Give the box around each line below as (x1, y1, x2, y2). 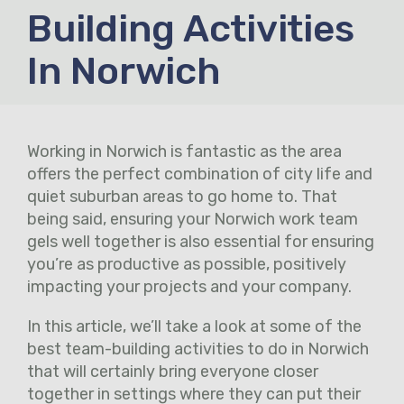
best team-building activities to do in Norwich (27, 339, 369, 360)
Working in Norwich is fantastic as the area (27, 142, 342, 162)
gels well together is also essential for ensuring (27, 232, 374, 252)
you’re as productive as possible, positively (27, 254, 346, 275)
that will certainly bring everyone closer (27, 362, 318, 382)
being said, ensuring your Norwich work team (27, 209, 358, 230)
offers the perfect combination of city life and (27, 164, 372, 185)
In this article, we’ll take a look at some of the (27, 317, 362, 337)
